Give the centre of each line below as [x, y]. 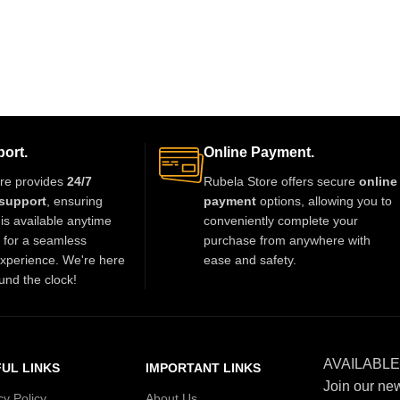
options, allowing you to [324, 200]
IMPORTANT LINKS [204, 367]
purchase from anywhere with [287, 240]
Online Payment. [259, 152]
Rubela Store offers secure [281, 181]
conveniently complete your [281, 220]
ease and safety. [250, 259]
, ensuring [75, 200]
